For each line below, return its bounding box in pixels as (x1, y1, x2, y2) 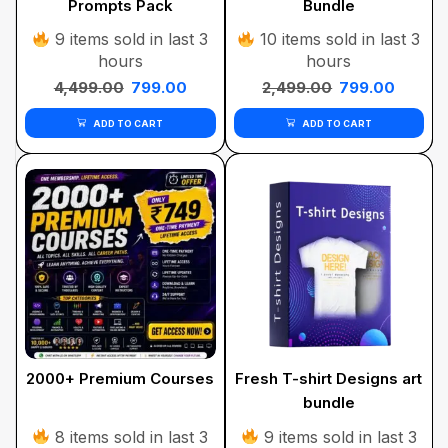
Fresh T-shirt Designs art (235, 369, 423, 389)
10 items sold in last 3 (255, 29, 421, 50)
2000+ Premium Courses (26, 369, 215, 389)
